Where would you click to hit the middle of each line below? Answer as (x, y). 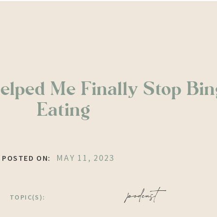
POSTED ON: (26, 158)
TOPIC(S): (28, 197)
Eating (63, 110)
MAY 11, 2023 (85, 158)
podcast (142, 196)
